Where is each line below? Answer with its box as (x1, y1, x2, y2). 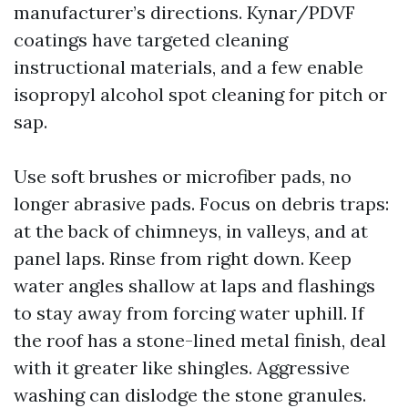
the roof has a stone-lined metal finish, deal (14, 329, 386, 352)
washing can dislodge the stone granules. (14, 383, 366, 406)
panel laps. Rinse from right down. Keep (14, 247, 352, 270)
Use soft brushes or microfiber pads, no (14, 165, 352, 188)
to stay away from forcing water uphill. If (14, 301, 364, 324)
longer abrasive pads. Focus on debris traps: (14, 192, 389, 215)
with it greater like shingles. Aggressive (14, 356, 350, 379)
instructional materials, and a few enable (14, 56, 363, 78)
